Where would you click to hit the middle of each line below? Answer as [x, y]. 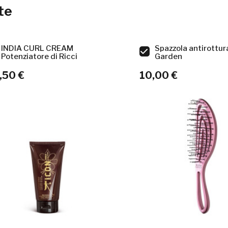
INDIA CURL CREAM [37, 48]
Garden [168, 56]
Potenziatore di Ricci [39, 56]
